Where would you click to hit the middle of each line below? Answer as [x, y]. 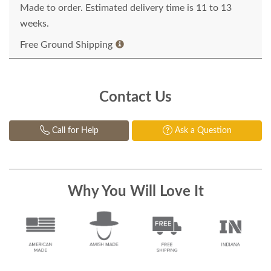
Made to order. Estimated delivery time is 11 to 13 [126, 8]
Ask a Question [202, 131]
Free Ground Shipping [66, 45]
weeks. [34, 24]
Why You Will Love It [135, 192]
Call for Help [74, 131]
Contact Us [135, 97]
